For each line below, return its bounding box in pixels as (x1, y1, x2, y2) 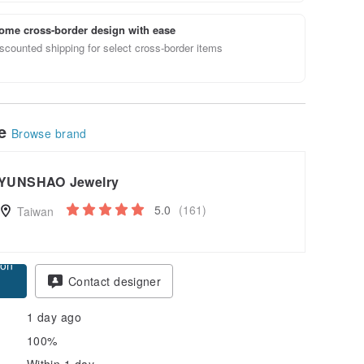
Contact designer (68, 272, 161, 289)
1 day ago (27, 308, 81, 325)
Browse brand (11, 124, 87, 141)
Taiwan (13, 202, 54, 219)
